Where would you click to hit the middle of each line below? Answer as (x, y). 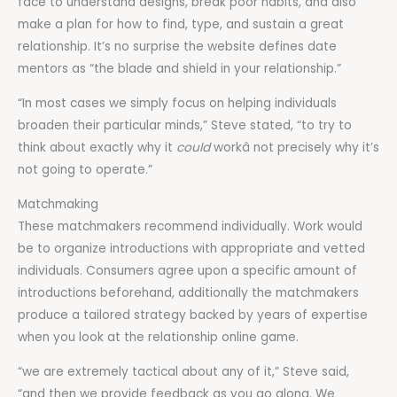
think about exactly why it (97, 148)
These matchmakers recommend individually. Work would (190, 226)
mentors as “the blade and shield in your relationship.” (179, 69)
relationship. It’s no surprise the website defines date (177, 47)
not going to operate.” (85, 170)
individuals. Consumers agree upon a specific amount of (187, 270)
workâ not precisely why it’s (295, 148)
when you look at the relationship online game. (158, 337)
